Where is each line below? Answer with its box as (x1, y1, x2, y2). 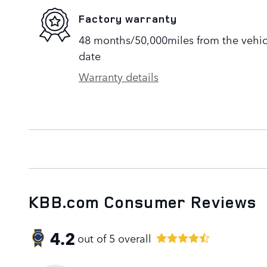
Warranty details (79, 68, 159, 84)
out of (77, 230, 109, 246)
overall (115, 230, 151, 246)
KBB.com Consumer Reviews (29, 191, 257, 213)
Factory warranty (79, 11, 177, 26)
